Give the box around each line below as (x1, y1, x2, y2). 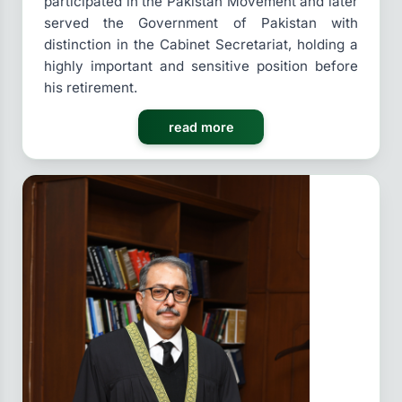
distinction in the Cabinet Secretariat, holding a (44, 36, 358, 54)
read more (168, 119, 234, 135)
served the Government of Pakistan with (44, 14, 358, 32)
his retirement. (44, 79, 137, 97)
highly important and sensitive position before (44, 57, 358, 75)
